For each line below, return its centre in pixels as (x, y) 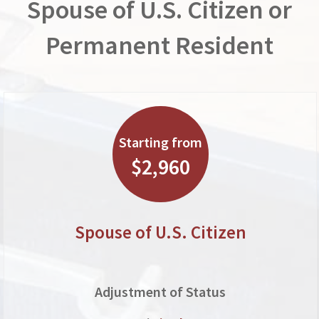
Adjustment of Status (160, 292)
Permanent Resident (159, 45)
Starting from (160, 142)
